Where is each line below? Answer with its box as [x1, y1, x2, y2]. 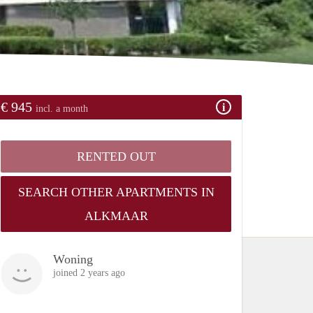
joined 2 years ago [53, 267, 125, 278]
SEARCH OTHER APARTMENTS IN [17, 184, 214, 199]
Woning [53, 252, 93, 266]
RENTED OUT [76, 149, 156, 163]
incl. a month [36, 103, 88, 114]
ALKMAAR [84, 208, 148, 223]
